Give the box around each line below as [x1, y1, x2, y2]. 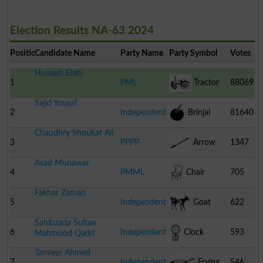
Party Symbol [168, 48, 217, 58]
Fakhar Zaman [34, 188, 86, 197]
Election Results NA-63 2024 [9, 25, 154, 36]
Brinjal [185, 107, 210, 117]
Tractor [191, 77, 219, 87]
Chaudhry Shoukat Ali [34, 128, 113, 137]
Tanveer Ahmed [34, 248, 90, 257]
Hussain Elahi [34, 68, 83, 77]
